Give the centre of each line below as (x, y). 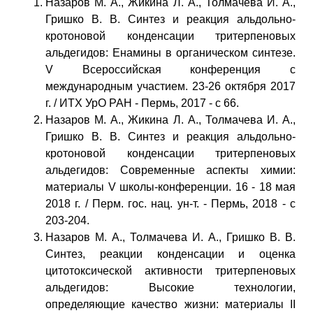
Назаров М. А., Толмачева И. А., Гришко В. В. (170, 237)
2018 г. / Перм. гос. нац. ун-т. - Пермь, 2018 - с (170, 203)
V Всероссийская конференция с (170, 69)
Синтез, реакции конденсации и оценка (170, 254)
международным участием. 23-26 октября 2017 (170, 86)
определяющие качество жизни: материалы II (170, 304)
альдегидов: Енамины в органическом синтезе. (170, 52)
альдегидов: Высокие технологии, (170, 287)
